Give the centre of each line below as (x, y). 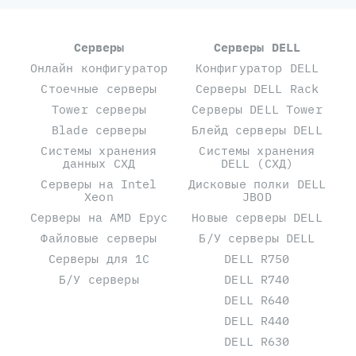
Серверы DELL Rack (257, 89)
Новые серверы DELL (257, 218)
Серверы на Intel (99, 184)
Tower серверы (99, 110)
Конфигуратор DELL (257, 68)
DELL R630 (257, 342)
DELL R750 (257, 259)
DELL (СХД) (257, 164)
